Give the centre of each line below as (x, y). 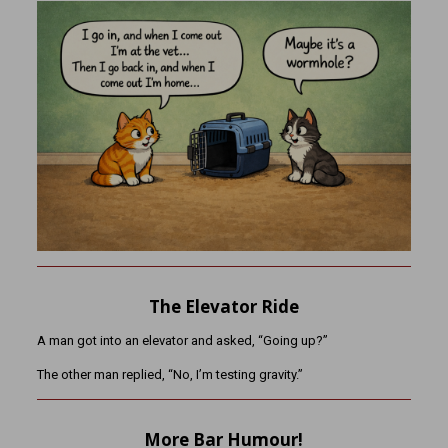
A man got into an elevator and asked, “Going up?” (182, 340)
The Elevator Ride (223, 306)
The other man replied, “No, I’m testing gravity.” (169, 374)
